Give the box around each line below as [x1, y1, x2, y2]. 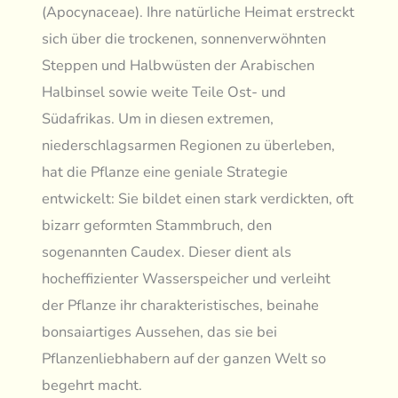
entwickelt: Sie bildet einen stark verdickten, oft [42, 187, 354, 209]
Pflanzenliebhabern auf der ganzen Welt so [42, 347, 327, 369]
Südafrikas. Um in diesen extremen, [42, 107, 275, 129]
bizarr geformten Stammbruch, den [42, 214, 273, 235]
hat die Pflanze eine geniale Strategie [42, 161, 289, 182]
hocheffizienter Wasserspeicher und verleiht [42, 267, 331, 289]
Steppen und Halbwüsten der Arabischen [42, 54, 315, 76]
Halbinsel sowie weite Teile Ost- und [42, 81, 287, 102]
